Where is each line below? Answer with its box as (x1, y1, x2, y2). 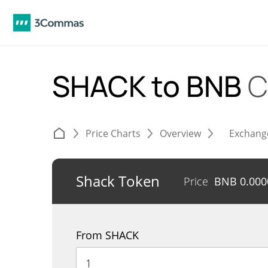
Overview (160, 127, 201, 140)
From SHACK (76, 228, 139, 242)
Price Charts (86, 127, 141, 140)
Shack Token (76, 171, 160, 191)
